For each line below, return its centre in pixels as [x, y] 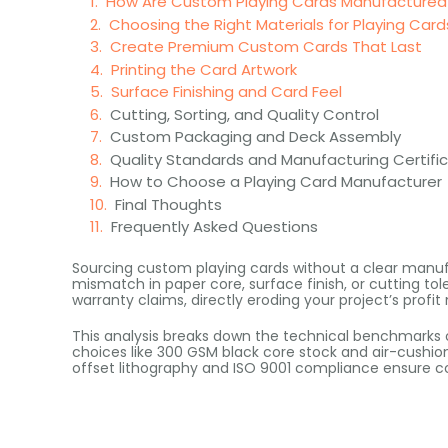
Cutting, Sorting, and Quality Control [244, 114]
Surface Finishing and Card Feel [226, 91]
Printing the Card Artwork [204, 69]
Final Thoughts [168, 204]
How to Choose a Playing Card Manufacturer [276, 181]
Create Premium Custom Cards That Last [266, 46]
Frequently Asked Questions [214, 226]
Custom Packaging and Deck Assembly [255, 136]
